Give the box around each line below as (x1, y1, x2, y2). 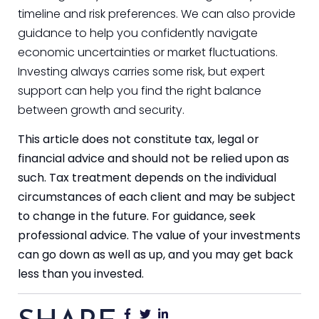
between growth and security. (18, 101, 184, 118)
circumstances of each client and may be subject (18, 188, 296, 205)
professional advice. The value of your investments (18, 226, 300, 244)
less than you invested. (18, 265, 144, 282)
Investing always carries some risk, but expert (18, 63, 265, 80)
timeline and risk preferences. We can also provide (18, 5, 296, 22)
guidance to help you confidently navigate (18, 24, 258, 41)
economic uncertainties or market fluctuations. (18, 43, 278, 61)
